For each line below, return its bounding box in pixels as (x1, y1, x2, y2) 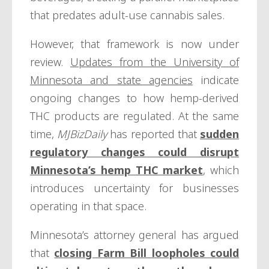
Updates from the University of (70, 55, 239, 70)
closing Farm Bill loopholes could (54, 246, 240, 261)
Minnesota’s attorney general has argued (30, 228, 239, 243)
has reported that (107, 127, 201, 142)
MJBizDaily (57, 127, 107, 142)
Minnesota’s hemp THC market (30, 163, 204, 178)
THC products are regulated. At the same (30, 109, 239, 124)
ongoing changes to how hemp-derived (30, 91, 239, 106)
